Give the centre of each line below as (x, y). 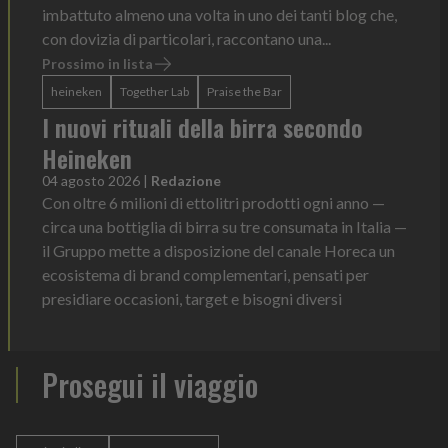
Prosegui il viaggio (150, 384)
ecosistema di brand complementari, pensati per (205, 274)
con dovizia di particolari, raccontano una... (186, 38)
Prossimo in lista (97, 63)
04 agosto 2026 (91, 180)
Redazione (186, 180)
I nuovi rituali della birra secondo (202, 126)
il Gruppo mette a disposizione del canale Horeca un (218, 250)
